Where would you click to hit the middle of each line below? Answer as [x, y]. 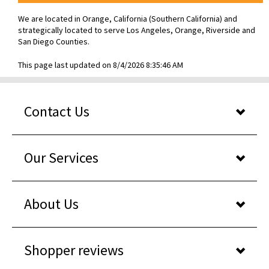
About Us [51, 204]
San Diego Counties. [54, 41]
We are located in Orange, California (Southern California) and [128, 18]
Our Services [61, 158]
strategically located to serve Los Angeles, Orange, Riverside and [137, 30]
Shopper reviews [74, 250]
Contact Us [57, 111]
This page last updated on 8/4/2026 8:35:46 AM [101, 65]
